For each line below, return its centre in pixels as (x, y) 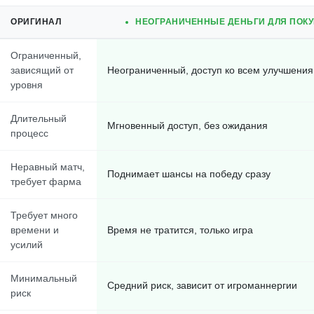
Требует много (44, 215)
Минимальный (44, 278)
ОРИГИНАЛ (36, 22)
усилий (27, 245)
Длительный (39, 118)
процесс (29, 133)
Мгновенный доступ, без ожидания (187, 125)
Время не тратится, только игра (180, 230)
